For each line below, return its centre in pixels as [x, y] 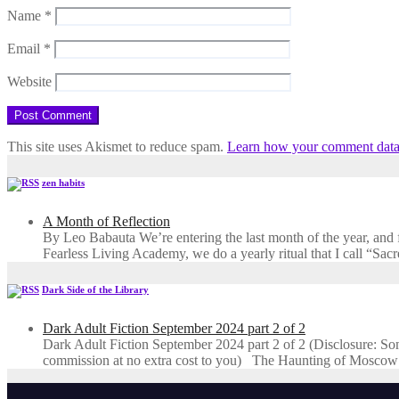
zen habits [63, 182]
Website [29, 82]
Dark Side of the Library [95, 289]
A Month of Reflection [106, 221]
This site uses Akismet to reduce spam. [117, 147]
